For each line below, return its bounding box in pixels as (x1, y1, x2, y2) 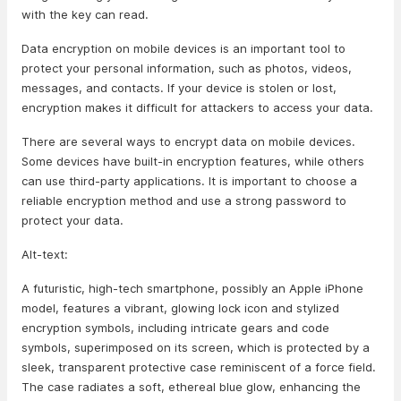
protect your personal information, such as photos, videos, (21, 61, 352, 75)
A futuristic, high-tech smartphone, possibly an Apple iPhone (21, 281, 363, 295)
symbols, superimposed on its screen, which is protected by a (21, 340, 370, 354)
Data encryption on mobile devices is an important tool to (21, 41, 346, 55)
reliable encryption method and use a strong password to (21, 193, 346, 208)
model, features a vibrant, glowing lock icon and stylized (21, 301, 339, 315)
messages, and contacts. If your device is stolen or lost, (21, 81, 337, 95)
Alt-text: (21, 247, 68, 261)
